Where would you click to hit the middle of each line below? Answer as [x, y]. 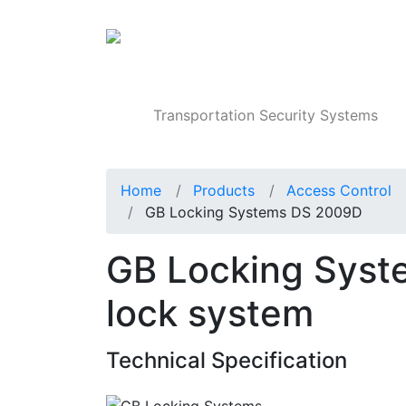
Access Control [339, 191]
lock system [210, 314]
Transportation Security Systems [266, 116]
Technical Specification [227, 361]
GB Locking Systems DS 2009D [254, 213]
